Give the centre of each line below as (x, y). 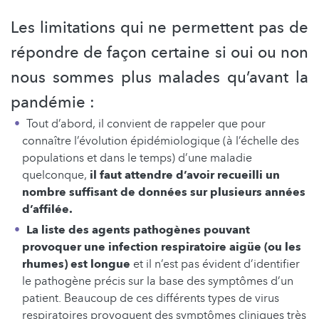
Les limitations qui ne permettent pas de (159, 28)
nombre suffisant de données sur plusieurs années (164, 193)
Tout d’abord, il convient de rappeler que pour (146, 124)
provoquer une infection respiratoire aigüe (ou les (162, 247)
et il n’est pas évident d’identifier (215, 265)
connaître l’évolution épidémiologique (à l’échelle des (161, 141)
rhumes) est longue (76, 265)
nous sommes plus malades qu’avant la (159, 78)
